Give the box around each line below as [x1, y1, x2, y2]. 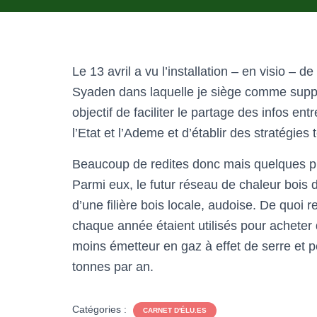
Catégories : [72, 304, 129, 315]
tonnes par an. [72, 260, 154, 274]
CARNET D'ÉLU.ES [143, 306, 207, 314]
